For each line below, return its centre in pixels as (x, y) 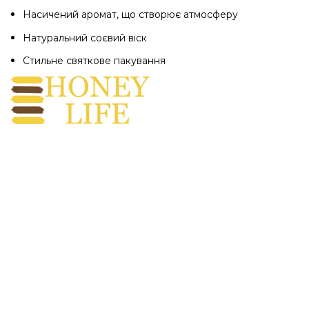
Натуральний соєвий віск (85, 38)
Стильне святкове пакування (94, 61)
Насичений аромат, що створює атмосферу (130, 15)
